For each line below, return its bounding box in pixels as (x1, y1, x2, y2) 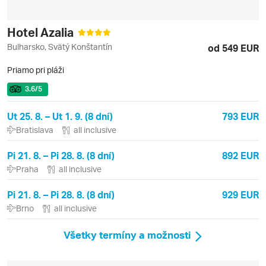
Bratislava (16, 125, 53, 135)
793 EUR (222, 110, 259, 123)
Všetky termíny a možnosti (64, 228, 191, 242)
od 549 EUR (208, 42, 259, 55)
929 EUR (222, 188, 259, 201)
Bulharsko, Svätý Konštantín (7, 42, 112, 52)
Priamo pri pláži (7, 65, 64, 75)
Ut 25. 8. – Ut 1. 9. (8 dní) (7, 110, 113, 123)
